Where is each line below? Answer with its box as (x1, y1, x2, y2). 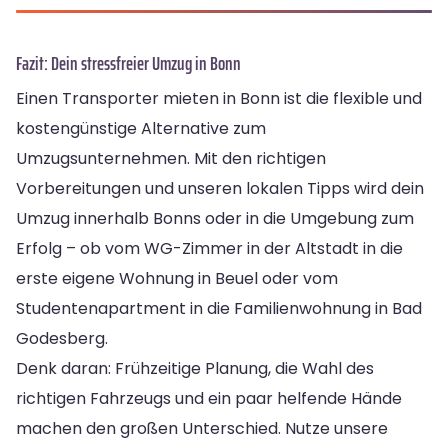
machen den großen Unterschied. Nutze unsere (16, 416, 388, 440)
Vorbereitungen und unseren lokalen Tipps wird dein (16, 176, 424, 200)
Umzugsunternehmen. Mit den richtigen (16, 146, 326, 170)
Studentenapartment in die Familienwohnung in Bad (16, 296, 422, 320)
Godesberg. (16, 326, 108, 350)
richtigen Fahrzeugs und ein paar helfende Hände (16, 386, 402, 410)
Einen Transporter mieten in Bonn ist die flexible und (16, 86, 422, 110)
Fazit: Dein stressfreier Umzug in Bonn (16, 47, 241, 78)
